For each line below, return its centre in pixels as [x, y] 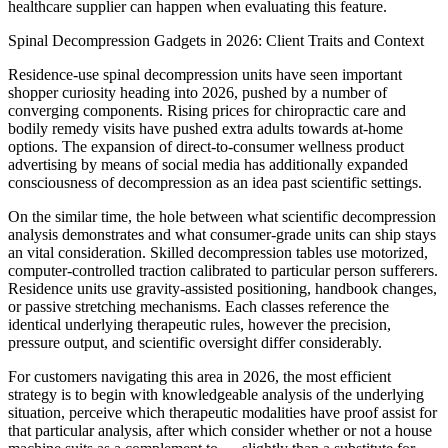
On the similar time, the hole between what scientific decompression [222, 217]
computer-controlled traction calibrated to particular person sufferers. [223, 271]
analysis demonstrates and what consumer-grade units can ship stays [222, 235]
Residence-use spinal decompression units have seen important [205, 75]
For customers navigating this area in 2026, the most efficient [199, 377]
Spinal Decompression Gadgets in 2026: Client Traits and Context [216, 41]
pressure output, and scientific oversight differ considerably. [195, 343]
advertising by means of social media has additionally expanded [208, 165]
